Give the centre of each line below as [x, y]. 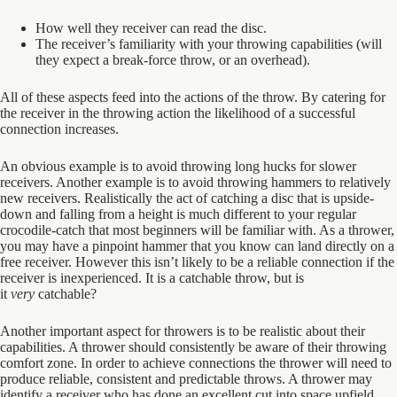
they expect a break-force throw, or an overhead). [173, 60]
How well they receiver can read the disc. [151, 28]
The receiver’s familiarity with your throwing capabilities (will [209, 44]
